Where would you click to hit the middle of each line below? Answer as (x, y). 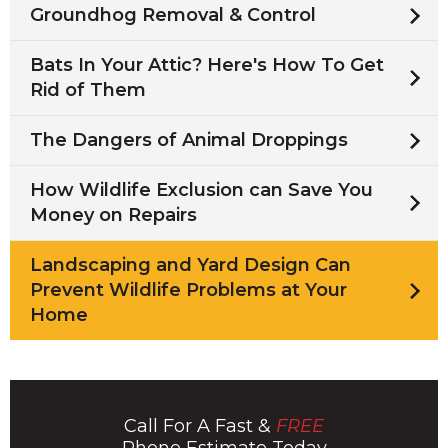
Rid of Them (88, 90)
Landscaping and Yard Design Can (190, 265)
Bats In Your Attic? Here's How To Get (207, 65)
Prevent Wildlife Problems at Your (188, 290)
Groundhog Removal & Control (173, 15)
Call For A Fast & (200, 426)
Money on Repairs (113, 215)
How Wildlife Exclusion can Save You (201, 190)
